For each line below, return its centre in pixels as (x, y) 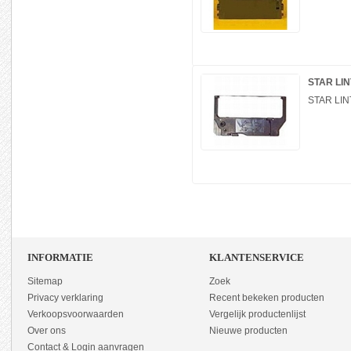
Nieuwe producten (249, 331)
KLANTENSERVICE (257, 257)
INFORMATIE (60, 257)
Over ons (47, 331)
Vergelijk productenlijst (258, 314)
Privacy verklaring (65, 298)
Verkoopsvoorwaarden (76, 314)
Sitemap (45, 281)
